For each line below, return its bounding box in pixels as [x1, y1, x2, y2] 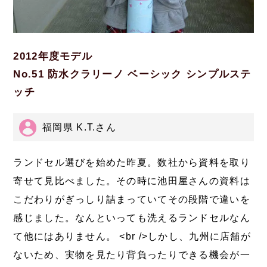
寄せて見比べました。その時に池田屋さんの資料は [13, 176, 250, 187]
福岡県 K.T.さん [42, 122, 117, 132]
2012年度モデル [13, 50, 92, 62]
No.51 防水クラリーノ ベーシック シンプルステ [13, 68, 252, 80]
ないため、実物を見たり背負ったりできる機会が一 [13, 250, 250, 260]
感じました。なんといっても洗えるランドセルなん [13, 213, 250, 223]
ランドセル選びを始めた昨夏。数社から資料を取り [13, 157, 250, 168]
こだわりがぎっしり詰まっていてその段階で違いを [13, 194, 250, 205]
